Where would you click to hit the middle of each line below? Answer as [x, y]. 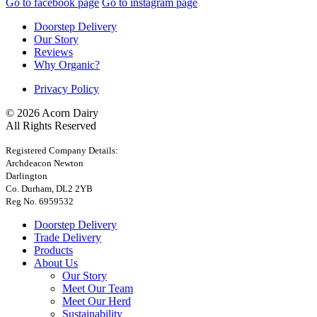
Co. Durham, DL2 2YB [49, 188]
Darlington [27, 175]
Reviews [53, 52]
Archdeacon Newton [45, 163]
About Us [56, 263]
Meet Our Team [98, 288]
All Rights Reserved [51, 125]
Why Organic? [67, 64]
